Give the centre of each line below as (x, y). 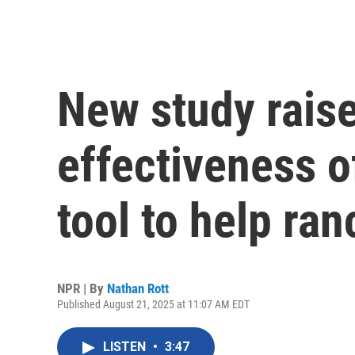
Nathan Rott (138, 289)
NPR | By (82, 289)
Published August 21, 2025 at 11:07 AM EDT (153, 305)
